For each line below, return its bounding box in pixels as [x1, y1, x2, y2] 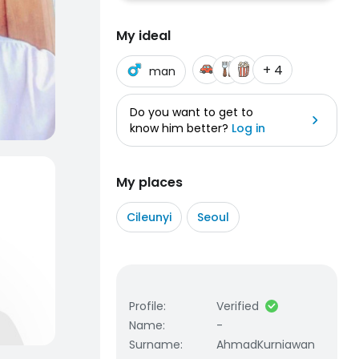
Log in [232, 120, 265, 136]
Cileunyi [127, 209, 171, 225]
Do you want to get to [130, 104, 253, 120]
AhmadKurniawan [216, 337, 316, 353]
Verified [216, 298, 260, 314]
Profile [129, 298, 163, 314]
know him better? [130, 120, 232, 136]
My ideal [116, 26, 171, 45]
